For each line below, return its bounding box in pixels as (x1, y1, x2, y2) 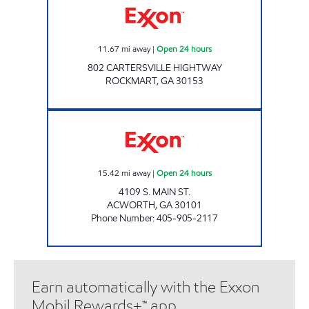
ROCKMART (106, 74, 157, 88)
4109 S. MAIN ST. (119, 185, 190, 199)
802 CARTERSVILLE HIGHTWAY (87, 61, 222, 74)
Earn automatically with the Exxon (32, 277, 259, 297)
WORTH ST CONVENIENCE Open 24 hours (154, 110, 298, 121)
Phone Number (91, 211, 153, 225)
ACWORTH (107, 198, 155, 212)
